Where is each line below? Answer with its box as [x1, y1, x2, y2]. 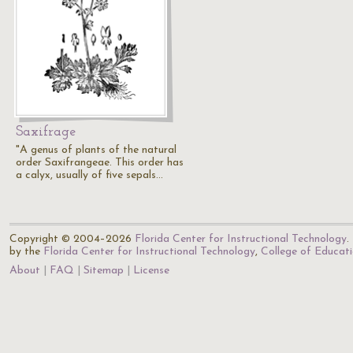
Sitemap [84, 265, 124, 277]
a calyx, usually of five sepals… [16, 169, 163, 181]
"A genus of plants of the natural [16, 144, 176, 156]
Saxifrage [16, 124, 76, 139]
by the [9, 246, 43, 258]
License [133, 265, 169, 277]
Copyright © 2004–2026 [9, 233, 135, 245]
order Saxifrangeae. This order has [16, 157, 184, 169]
